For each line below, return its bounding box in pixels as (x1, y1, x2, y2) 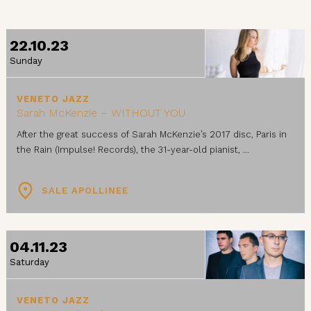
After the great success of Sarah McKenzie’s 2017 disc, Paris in (17, 129, 287, 140)
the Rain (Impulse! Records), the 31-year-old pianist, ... (17, 144, 249, 155)
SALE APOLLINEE (38, 185, 128, 196)
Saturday (10, 256, 49, 267)
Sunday (10, 55, 42, 66)
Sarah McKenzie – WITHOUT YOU (17, 106, 185, 119)
